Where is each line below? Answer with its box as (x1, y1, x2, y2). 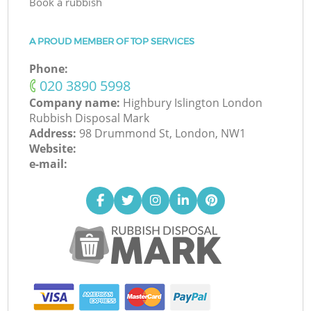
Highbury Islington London (123, 95, 263, 111)
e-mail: (29, 156, 68, 172)
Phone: (29, 61, 69, 77)
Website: (29, 141, 77, 157)
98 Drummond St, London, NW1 (79, 126, 246, 142)
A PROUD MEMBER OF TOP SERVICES (29, 35, 195, 47)
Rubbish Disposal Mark (29, 110, 150, 126)
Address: (29, 126, 80, 142)
